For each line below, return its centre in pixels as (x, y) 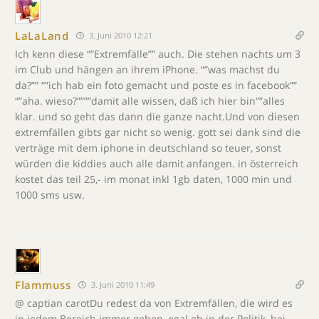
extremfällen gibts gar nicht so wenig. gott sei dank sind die (158, 132)
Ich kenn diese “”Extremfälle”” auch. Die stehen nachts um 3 (158, 54)
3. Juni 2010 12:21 (119, 35)
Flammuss (43, 284)
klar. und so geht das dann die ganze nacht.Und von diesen (157, 116)
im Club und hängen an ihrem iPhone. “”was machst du (147, 69)
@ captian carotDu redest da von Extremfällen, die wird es (154, 303)
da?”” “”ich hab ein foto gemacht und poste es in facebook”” (156, 85)
